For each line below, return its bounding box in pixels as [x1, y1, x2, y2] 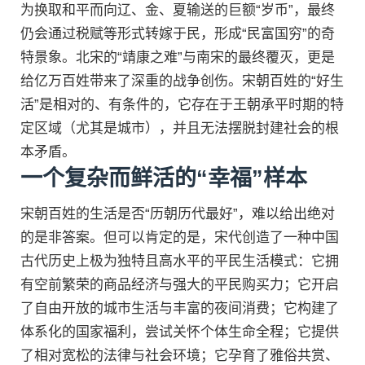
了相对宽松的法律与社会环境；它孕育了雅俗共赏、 [20, 347, 339, 363]
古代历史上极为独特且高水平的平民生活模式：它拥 [20, 253, 339, 269]
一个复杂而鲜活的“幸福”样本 [20, 165, 307, 191]
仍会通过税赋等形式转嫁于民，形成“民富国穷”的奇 [20, 25, 335, 42]
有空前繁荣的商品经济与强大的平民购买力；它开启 [20, 276, 339, 292]
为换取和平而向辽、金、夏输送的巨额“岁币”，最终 [20, 2, 335, 18]
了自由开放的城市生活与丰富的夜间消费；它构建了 [20, 300, 339, 316]
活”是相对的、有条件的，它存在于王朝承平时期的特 [20, 96, 344, 112]
